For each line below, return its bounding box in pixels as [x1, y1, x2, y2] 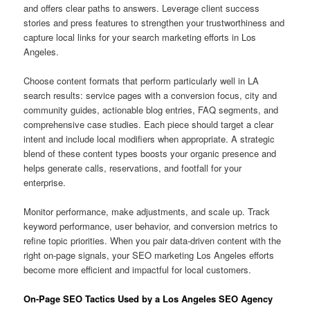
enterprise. [24, 176, 66, 190]
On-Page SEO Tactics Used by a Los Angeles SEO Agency [24, 292, 273, 306]
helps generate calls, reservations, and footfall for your [24, 161, 242, 175]
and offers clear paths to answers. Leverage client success [24, 1, 260, 15]
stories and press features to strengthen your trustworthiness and [24, 16, 285, 30]
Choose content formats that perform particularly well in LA [24, 74, 259, 88]
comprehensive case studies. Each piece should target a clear [24, 118, 274, 131]
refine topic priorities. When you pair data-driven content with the [24, 234, 282, 248]
